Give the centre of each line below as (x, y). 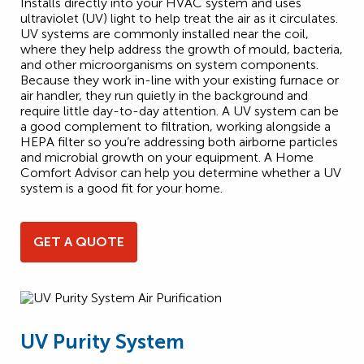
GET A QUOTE (79, 241)
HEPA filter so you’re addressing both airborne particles (179, 141)
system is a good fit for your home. (121, 188)
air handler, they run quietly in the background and (164, 95)
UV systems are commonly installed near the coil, (165, 33)
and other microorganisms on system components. (169, 64)
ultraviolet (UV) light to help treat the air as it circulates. (179, 18)
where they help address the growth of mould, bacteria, (182, 49)
